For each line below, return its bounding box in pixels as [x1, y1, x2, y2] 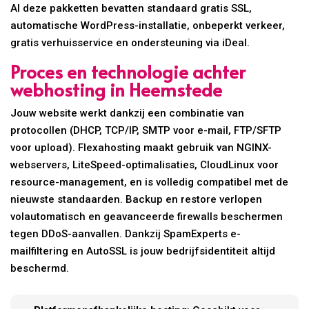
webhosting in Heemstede [10, 77, 223, 102]
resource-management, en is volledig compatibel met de [10, 176, 289, 189]
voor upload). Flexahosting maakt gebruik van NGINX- [10, 141, 272, 154]
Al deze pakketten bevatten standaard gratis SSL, [10, 2, 252, 15]
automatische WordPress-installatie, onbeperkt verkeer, [10, 19, 286, 32]
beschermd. [10, 262, 70, 275]
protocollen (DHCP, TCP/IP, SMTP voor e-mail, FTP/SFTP [10, 124, 282, 137]
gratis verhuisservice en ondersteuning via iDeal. [10, 37, 250, 50]
